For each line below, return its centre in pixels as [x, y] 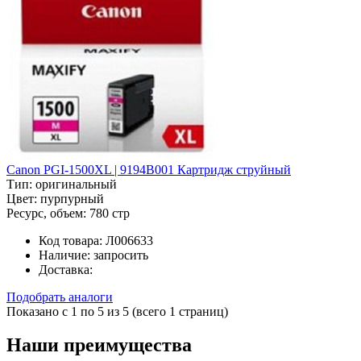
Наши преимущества [99, 345]
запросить [121, 255]
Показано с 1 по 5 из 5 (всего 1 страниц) [117, 311]
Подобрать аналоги [60, 297]
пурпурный [72, 198]
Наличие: [64, 255]
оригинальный [76, 184]
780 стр [110, 213]
